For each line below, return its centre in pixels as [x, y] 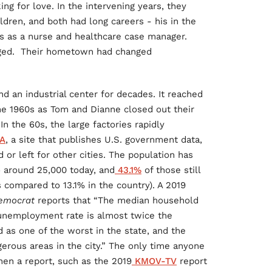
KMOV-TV [154, 261]
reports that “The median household [117, 201]
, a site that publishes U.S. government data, [104, 140]
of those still [171, 170]
